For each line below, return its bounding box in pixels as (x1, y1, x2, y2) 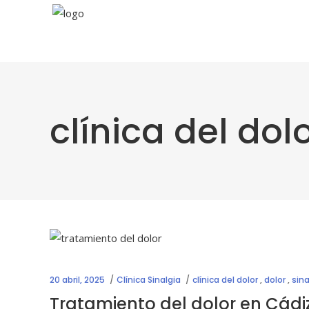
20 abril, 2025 (50, 273, 105, 286)
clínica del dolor (192, 273, 258, 286)
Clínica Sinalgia (117, 273, 181, 286)
